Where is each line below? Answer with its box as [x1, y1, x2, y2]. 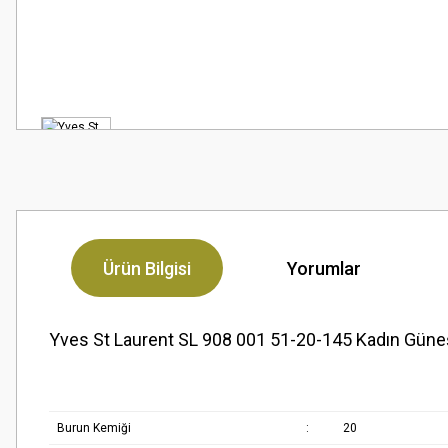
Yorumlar [286, 257, 361, 279]
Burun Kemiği [56, 421, 131, 435]
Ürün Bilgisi [102, 257, 191, 279]
